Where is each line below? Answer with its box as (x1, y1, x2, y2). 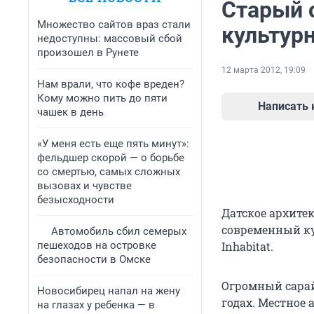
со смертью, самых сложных (37, 165, 180, 178)
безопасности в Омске (37, 253, 151, 266)
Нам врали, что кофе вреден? (37, 78, 184, 90)
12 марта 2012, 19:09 (221, 65, 306, 76)
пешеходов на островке (37, 239, 156, 252)
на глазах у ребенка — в (37, 299, 155, 311)
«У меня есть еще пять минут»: (37, 137, 189, 150)
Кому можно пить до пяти (37, 92, 168, 104)
